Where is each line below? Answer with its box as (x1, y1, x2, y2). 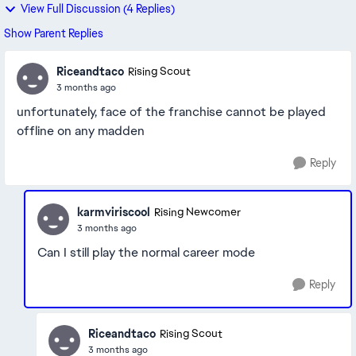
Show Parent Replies (4, 26, 103, 41)
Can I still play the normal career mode (37, 244, 255, 261)
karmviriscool (77, 204, 150, 219)
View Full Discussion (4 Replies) (21, 2, 175, 16)
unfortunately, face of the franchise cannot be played (17, 103, 326, 120)
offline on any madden (17, 122, 145, 139)
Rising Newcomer (154, 205, 241, 219)
